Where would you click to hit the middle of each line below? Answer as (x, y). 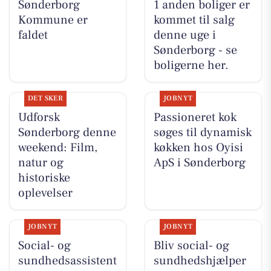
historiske (44, 178)
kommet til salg (194, 20)
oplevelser (45, 193)
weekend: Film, (57, 148)
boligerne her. (191, 66)
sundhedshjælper (200, 260)
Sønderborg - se (195, 51)
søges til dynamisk (202, 133)
